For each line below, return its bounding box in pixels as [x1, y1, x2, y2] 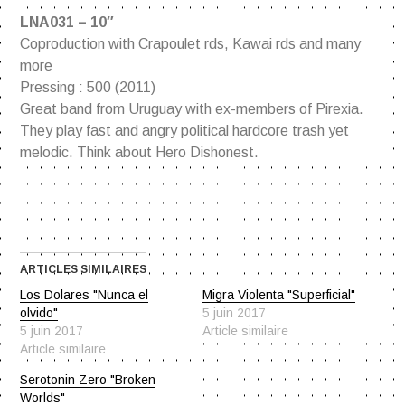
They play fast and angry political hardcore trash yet [20, 123, 350, 139]
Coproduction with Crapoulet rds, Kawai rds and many [20, 36, 362, 52]
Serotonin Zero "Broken [20, 372, 156, 388]
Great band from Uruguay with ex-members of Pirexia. [20, 101, 364, 118]
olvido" [20, 306, 59, 321]
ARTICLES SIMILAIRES [20, 263, 147, 277]
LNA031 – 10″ [20, 14, 115, 31]
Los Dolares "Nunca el [20, 287, 149, 303]
